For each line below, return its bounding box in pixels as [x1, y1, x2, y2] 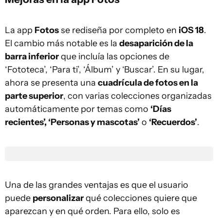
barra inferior [5, 51, 59, 62]
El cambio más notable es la [5, 38, 119, 49]
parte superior [5, 91, 63, 101]
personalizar [33, 193, 84, 203]
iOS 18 [179, 25, 204, 36]
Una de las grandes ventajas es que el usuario [5, 180, 188, 190]
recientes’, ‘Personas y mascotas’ [5, 117, 140, 127]
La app [5, 25, 35, 36]
